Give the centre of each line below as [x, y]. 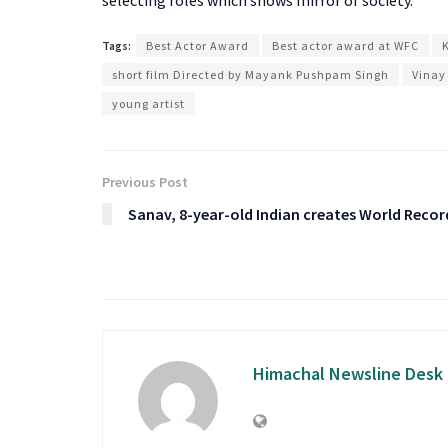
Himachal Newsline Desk [348, 373]
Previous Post [145, 181]
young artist [148, 103]
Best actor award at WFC [345, 45]
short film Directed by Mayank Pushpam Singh [250, 74]
